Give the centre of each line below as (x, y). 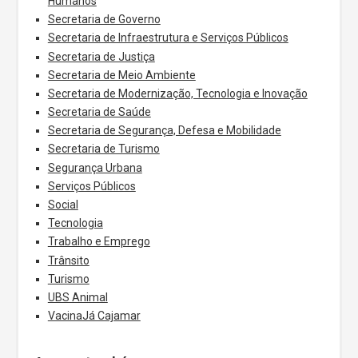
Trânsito (68, 260)
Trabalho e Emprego (99, 242)
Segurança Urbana (95, 167)
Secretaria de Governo (104, 20)
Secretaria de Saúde (99, 112)
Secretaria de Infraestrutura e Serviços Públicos (168, 38)
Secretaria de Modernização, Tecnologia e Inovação (177, 93)
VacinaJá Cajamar (94, 316)
